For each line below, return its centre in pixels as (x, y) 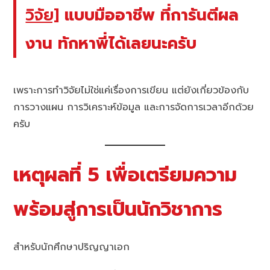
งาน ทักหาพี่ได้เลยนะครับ (111, 44)
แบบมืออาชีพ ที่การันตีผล (149, 15)
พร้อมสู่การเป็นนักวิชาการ (118, 209)
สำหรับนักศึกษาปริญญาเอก (72, 247)
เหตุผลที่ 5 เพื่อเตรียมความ (125, 175)
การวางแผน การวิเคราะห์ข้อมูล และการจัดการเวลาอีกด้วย (134, 107)
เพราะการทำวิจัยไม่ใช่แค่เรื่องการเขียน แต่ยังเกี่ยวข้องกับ (131, 90)
